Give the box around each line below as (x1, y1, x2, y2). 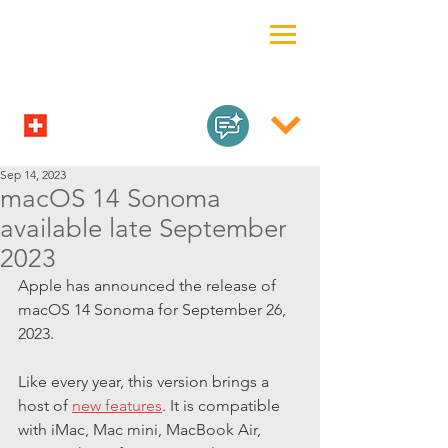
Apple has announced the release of (18, 276, 280, 295)
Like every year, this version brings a (18, 372, 273, 391)
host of (18, 396, 72, 415)
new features (72, 396, 162, 415)
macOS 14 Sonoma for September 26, (18, 300, 290, 319)
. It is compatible (162, 396, 284, 415)
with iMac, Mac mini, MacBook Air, (18, 420, 265, 439)
